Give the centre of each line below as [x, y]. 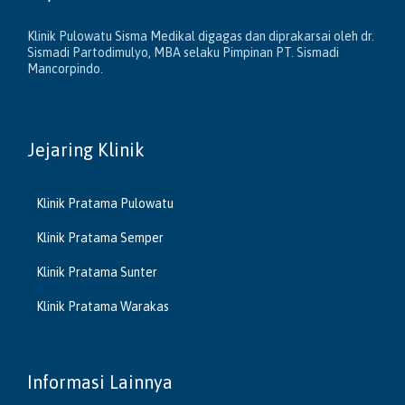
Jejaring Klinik [86, 150]
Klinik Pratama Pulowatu [105, 204]
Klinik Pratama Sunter [97, 273]
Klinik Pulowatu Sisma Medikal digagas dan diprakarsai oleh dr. [201, 36]
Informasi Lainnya [100, 382]
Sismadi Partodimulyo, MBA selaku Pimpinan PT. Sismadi [183, 52]
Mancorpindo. [65, 68]
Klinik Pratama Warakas [103, 307]
